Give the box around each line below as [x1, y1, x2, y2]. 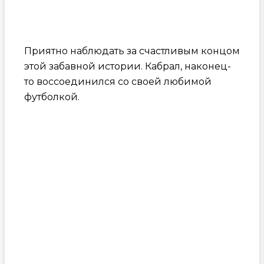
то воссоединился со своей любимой [24, 75, 212, 87]
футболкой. [24, 91, 80, 103]
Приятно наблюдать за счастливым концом [24, 45, 240, 57]
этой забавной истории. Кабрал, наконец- [24, 60, 231, 72]
